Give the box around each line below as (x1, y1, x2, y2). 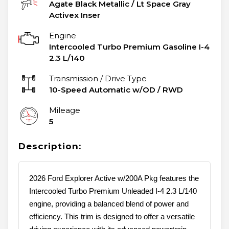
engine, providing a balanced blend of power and (29, 199, 189, 209)
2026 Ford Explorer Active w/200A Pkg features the (29, 174, 199, 183)
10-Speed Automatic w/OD (49, 85, 155, 95)
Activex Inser (49, 10, 100, 20)
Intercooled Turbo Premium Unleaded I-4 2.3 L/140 (29, 187, 197, 196)
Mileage (49, 105, 80, 116)
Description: (18, 141, 81, 152)
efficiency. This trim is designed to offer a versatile (29, 212, 195, 221)
